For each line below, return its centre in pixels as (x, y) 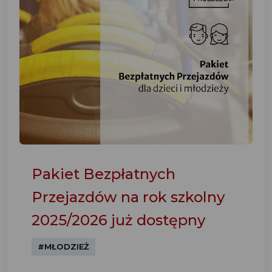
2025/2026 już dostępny (118, 220)
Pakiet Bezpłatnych (104, 174)
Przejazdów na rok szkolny (128, 197)
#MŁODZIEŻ (64, 246)
